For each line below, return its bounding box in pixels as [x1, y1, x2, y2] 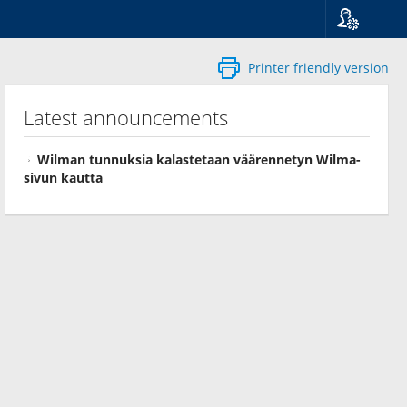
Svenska [342, 76, 392, 94]
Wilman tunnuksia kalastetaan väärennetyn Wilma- [37, 151, 361, 168]
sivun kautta [24, 169, 103, 186]
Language [342, 40, 392, 55]
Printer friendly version [248, 59, 389, 76]
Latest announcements [24, 104, 228, 131]
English [342, 94, 387, 112]
